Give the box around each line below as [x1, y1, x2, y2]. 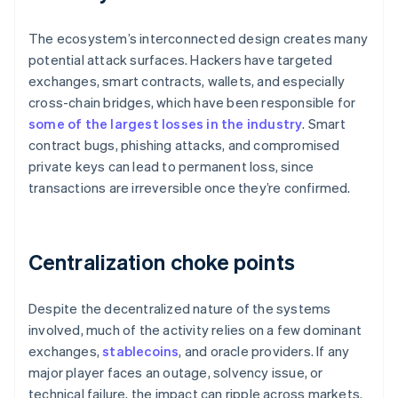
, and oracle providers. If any [179, 342, 350, 361]
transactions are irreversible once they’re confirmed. [28, 179, 351, 197]
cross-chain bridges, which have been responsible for [28, 93, 356, 112]
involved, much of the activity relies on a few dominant [28, 321, 362, 339]
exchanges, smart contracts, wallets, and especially [28, 72, 346, 91]
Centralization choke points [28, 248, 295, 276]
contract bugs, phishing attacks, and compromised [28, 136, 340, 155]
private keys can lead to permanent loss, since [28, 157, 314, 176]
